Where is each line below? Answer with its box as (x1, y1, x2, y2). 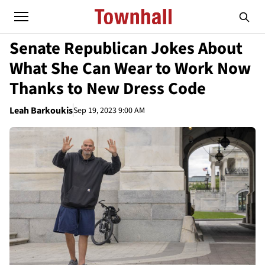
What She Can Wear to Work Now (9, 57, 251, 80)
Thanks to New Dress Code (9, 77, 206, 101)
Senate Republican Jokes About (9, 37, 243, 60)
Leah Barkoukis (9, 104, 73, 117)
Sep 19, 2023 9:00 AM (73, 104, 145, 117)
